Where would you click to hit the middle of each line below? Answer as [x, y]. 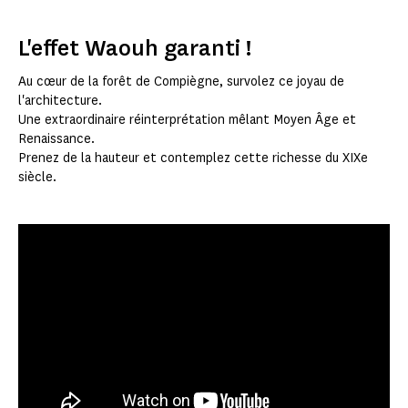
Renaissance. [56, 138]
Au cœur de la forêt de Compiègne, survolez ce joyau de [181, 81]
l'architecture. [61, 100]
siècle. [37, 177]
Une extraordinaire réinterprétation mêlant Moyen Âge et [187, 119]
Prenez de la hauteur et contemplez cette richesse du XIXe [193, 158]
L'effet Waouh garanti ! [135, 47]
